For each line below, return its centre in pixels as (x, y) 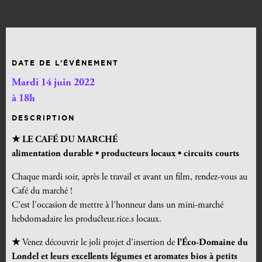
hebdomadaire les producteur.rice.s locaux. (87, 220)
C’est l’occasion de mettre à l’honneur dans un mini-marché (118, 206)
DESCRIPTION (43, 118)
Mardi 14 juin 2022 (53, 83)
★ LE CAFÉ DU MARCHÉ (65, 140)
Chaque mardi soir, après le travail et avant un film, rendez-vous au (130, 177)
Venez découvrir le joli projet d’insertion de (99, 243)
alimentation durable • (55, 154)
